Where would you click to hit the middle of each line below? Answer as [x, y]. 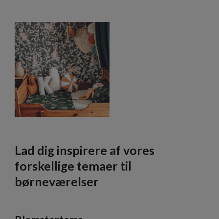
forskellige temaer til [73, 166]
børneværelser [57, 182]
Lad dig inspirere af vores [85, 150]
